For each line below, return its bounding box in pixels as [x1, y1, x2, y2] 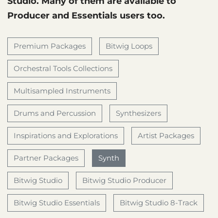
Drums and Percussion [14, 109, 96, 118]
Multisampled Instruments [14, 86, 110, 95]
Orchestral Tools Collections [14, 64, 112, 73]
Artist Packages [138, 131, 194, 140]
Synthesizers [116, 109, 161, 118]
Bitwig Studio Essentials [14, 198, 100, 207]
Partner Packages [14, 153, 78, 163]
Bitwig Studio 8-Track [120, 198, 198, 207]
